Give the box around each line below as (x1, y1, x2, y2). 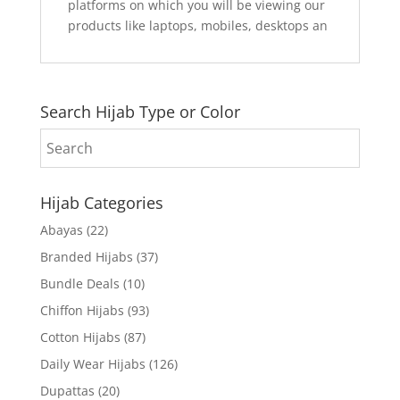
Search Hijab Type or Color (39, 100, 240, 122)
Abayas (39, 221, 83, 238)
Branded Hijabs (39, 247, 133, 265)
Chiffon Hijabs (39, 301, 124, 319)
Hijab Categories (39, 191, 163, 213)
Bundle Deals (39, 274, 120, 292)
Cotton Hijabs (39, 328, 121, 346)
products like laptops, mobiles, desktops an (67, 16, 328, 34)
